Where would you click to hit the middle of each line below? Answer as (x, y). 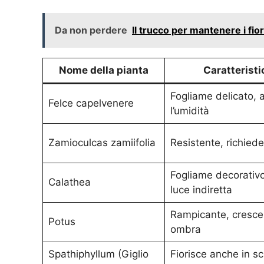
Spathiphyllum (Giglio (98, 254)
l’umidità (189, 111)
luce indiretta (201, 190)
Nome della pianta (104, 70)
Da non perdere (91, 30)
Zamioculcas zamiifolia (102, 143)
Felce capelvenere (91, 103)
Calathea (69, 182)
